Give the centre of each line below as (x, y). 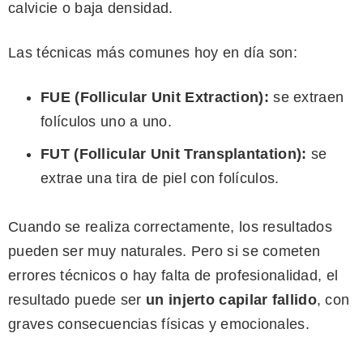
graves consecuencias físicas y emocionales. (159, 325)
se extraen (306, 98)
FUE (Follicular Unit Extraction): (155, 98)
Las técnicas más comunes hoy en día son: (153, 53)
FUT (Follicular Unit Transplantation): (174, 154)
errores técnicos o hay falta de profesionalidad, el (173, 276)
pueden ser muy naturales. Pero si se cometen (164, 252)
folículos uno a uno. (107, 122)
